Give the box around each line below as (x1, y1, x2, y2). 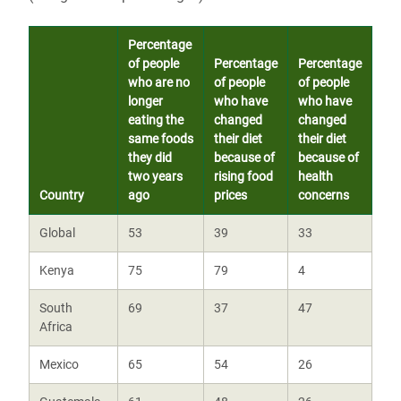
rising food (213, 168, 273, 184)
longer (127, 93, 163, 109)
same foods (127, 131, 193, 147)
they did (127, 149, 172, 166)
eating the (127, 112, 183, 128)
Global (38, 225, 75, 241)
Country (38, 187, 84, 203)
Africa (38, 319, 73, 335)
